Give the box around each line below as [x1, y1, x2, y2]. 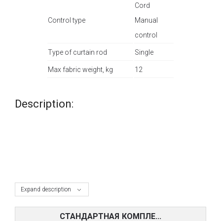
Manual [135, 16, 158, 25]
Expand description [21, 186, 72, 193]
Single [135, 48, 154, 57]
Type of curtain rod [48, 48, 108, 57]
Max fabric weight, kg [48, 66, 113, 74]
